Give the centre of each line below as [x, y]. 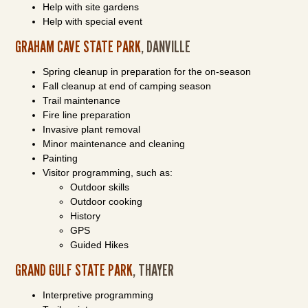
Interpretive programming [98, 295]
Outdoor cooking [107, 201]
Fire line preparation [87, 115]
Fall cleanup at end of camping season [127, 86]
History [86, 216]
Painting [60, 158]
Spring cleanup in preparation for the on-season [147, 71]
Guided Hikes [100, 245]
